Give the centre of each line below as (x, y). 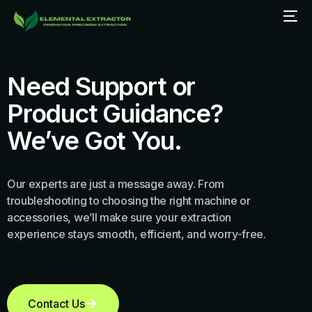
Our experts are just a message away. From (116, 184)
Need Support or (101, 86)
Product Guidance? (115, 114)
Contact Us (56, 304)
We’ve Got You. (94, 141)
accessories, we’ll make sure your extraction (119, 217)
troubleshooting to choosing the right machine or (129, 201)
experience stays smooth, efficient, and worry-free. (136, 234)
